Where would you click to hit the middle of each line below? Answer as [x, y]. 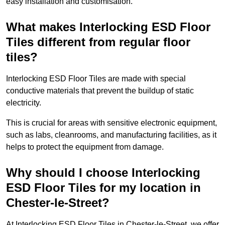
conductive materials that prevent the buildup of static [100, 91]
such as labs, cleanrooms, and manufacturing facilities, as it [111, 135]
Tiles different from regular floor [98, 42]
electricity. [24, 103]
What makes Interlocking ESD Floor [108, 27]
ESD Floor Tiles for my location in [103, 188]
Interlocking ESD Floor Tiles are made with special [96, 79]
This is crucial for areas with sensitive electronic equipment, [111, 123]
